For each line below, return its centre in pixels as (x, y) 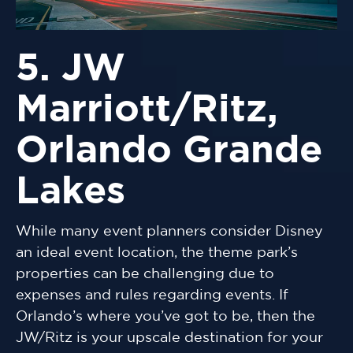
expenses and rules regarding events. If (152, 295)
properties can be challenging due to (145, 274)
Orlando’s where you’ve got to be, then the (165, 316)
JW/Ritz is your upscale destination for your (169, 338)
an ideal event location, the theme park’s (157, 253)
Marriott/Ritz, (147, 110)
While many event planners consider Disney (169, 231)
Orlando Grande (169, 151)
